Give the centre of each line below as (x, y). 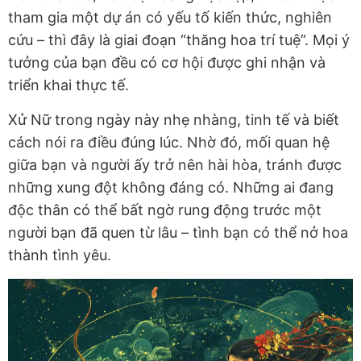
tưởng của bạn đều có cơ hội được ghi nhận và (167, 63)
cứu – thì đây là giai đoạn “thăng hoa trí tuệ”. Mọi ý (179, 40)
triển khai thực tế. (68, 85)
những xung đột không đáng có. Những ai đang (171, 188)
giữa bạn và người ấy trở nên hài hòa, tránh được (175, 165)
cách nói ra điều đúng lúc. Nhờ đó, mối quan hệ (169, 143)
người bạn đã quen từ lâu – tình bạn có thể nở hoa (178, 233)
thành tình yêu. (60, 255)
